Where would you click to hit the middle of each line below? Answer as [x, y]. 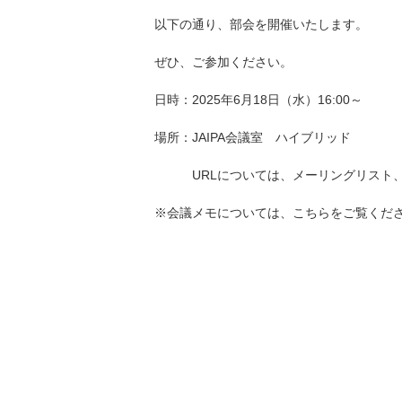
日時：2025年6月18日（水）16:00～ [258, 100]
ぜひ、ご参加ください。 [223, 62]
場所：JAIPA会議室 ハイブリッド [253, 138]
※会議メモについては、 [223, 213]
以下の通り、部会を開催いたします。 [261, 25]
